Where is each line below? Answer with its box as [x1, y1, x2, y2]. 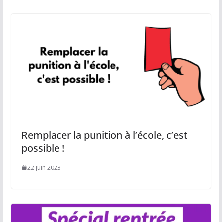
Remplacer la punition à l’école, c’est [21, 128, 188, 142]
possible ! [21, 141, 64, 155]
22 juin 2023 [27, 163, 61, 172]
